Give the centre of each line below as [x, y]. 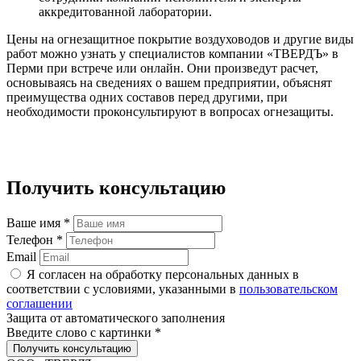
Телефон [31, 240]
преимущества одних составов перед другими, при [147, 98]
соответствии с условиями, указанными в [123, 289]
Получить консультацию [116, 188]
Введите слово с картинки [81, 333]
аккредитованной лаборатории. [125, 12]
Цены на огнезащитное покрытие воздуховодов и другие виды [180, 39]
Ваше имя [35, 223]
